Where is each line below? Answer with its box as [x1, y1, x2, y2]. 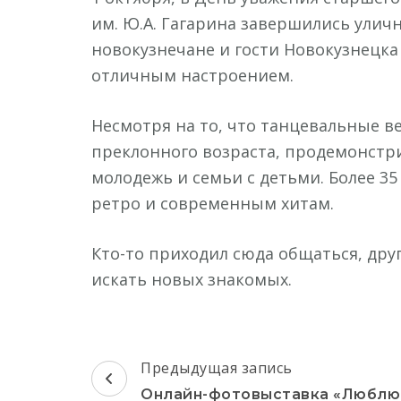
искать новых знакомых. [91, 269, 292, 290]
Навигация [90, 351, 228, 384]
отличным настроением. [91, 64, 294, 86]
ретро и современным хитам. [91, 192, 334, 214]
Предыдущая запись [141, 358, 293, 378]
